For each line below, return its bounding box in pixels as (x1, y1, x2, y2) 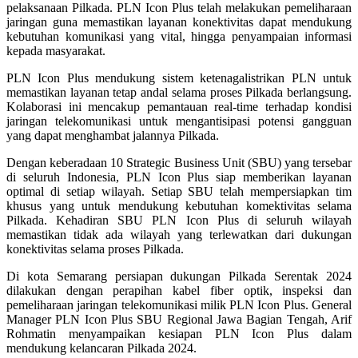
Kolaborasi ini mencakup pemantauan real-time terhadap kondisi (6, 99, 352, 113)
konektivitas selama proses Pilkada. (6, 241, 184, 256)
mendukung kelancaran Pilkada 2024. (6, 340, 197, 355)
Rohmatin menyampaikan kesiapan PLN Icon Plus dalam (6, 326, 352, 340)
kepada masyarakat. (6, 43, 105, 58)
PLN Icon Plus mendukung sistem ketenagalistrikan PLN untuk (6, 70, 352, 85)
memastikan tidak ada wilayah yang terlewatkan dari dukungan (6, 227, 352, 241)
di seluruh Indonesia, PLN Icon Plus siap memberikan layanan (6, 169, 352, 184)
